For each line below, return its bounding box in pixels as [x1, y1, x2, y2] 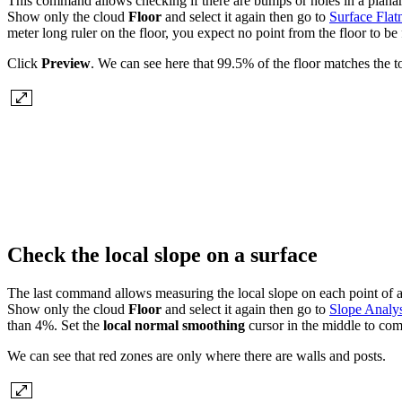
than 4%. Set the [7, 317, 103, 333]
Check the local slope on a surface [7, 243, 323, 267]
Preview [41, 56, 91, 72]
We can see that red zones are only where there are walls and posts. [7, 347, 386, 363]
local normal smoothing [103, 317, 245, 333]
